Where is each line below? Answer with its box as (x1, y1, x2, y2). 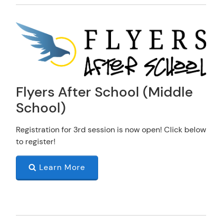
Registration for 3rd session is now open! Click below (16, 124, 206, 135)
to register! (16, 136, 57, 147)
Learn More (37, 162, 85, 173)
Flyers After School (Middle (16, 83, 193, 102)
